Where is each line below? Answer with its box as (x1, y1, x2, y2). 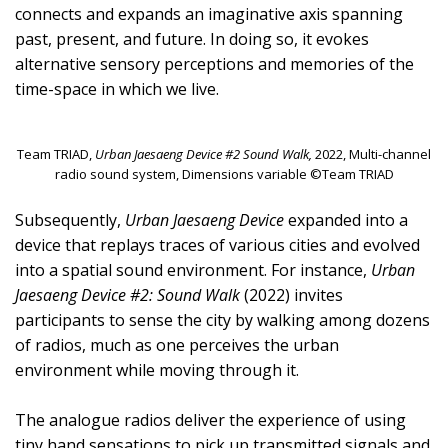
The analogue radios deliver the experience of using (15, 408, 406, 431)
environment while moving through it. (15, 358, 299, 381)
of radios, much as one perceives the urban (15, 333, 339, 356)
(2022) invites (240, 283, 343, 306)
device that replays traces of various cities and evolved (15, 233, 420, 256)
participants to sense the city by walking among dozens (15, 308, 430, 331)
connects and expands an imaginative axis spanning (15, 2, 403, 25)
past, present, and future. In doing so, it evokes (15, 27, 369, 50)
